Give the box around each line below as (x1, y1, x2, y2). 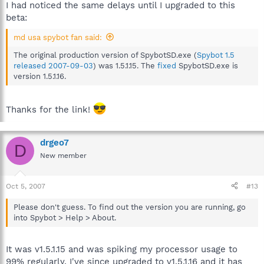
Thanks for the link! (6, 104, 93, 115)
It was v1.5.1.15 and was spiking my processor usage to (6, 244, 237, 255)
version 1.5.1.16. (14, 71, 66, 81)
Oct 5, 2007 (6, 181, 45, 190)
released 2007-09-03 (14, 61, 93, 70)
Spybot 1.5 (197, 50, 235, 60)
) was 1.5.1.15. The (93, 61, 157, 70)
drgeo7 (40, 137, 69, 148)
